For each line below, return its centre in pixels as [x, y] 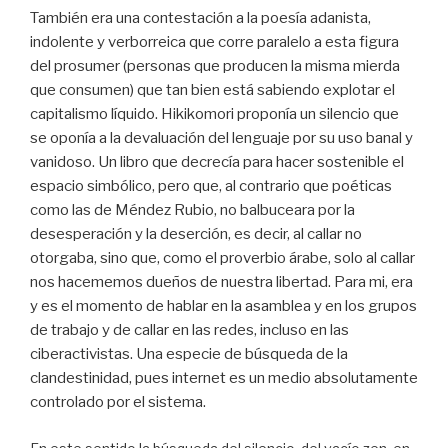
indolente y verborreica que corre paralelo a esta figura [214, 42]
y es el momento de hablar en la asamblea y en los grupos [223, 306]
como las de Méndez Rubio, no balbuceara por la [192, 210]
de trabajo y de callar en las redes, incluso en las [189, 330]
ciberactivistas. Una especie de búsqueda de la [189, 354]
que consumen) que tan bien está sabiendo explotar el [212, 90]
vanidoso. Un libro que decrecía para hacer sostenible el [217, 162]
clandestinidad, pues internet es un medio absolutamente [224, 378]
